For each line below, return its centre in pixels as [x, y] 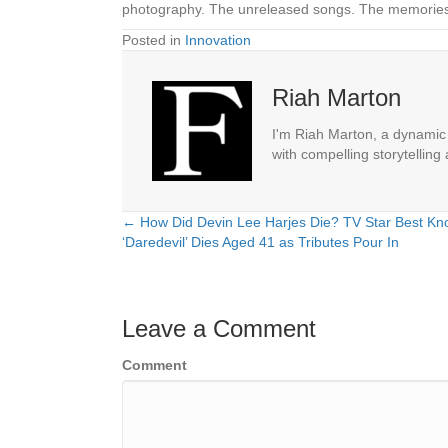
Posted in [153, 40]
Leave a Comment [219, 329]
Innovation [218, 40]
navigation [190, 274]
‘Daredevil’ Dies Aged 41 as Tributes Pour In [260, 242]
